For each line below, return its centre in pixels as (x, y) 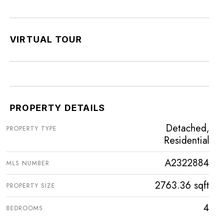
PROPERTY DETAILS (58, 108)
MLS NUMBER (28, 163)
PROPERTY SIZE (31, 186)
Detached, (187, 129)
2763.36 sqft (182, 186)
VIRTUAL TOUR (46, 40)
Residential (186, 141)
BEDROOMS (25, 208)
